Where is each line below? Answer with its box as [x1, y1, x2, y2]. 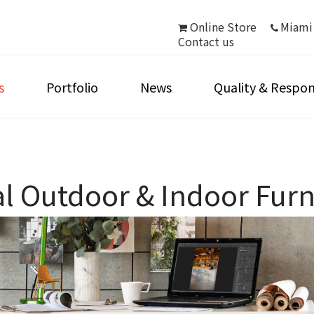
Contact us [178, 33, 234, 50]
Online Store [187, 18, 259, 35]
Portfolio [46, 78, 98, 96]
